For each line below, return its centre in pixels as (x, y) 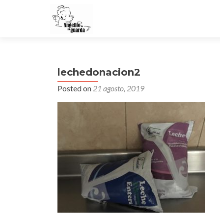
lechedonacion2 (99, 72)
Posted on (75, 88)
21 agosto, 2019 (119, 88)
